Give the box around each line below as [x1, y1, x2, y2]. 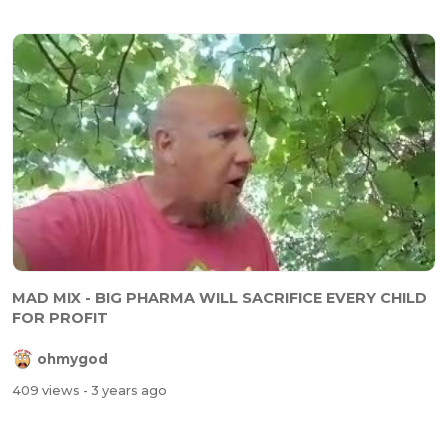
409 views [12, 383, 83, 399]
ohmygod [37, 351, 108, 368]
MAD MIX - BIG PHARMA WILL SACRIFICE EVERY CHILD [12, 288, 427, 307]
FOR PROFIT [12, 308, 108, 327]
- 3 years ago [83, 383, 167, 399]
